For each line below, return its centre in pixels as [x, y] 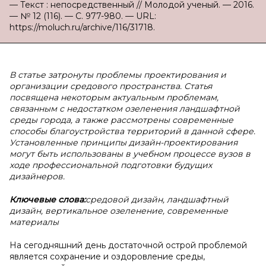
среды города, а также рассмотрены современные [121, 120]
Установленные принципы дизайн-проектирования [123, 142]
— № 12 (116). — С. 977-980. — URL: [83, 16]
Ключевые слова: [47, 199]
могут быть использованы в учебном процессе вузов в [130, 154]
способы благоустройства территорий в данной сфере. [132, 131]
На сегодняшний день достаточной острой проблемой [128, 245]
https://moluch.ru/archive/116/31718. [82, 27]
